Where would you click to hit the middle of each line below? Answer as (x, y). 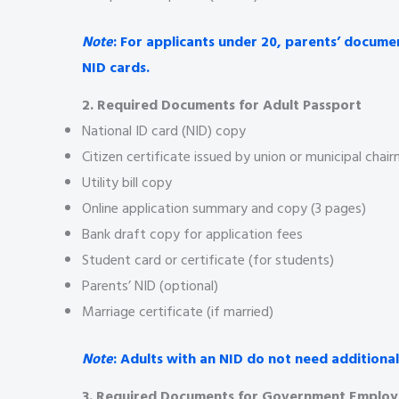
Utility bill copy (127, 182)
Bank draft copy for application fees (192, 234)
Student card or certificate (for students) (208, 260)
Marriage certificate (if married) (178, 311)
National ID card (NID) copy (164, 130)
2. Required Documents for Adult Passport (222, 105)
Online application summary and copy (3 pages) (224, 208)
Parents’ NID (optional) (150, 285)
